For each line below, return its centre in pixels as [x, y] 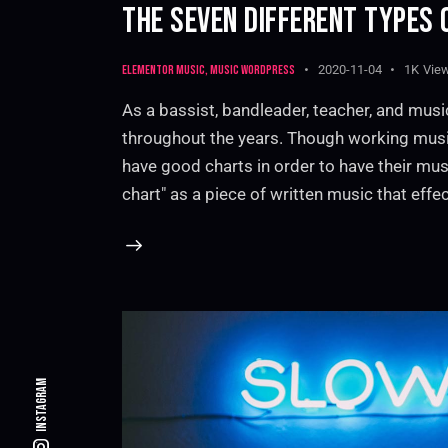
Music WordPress [252, 69]
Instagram [41, 405]
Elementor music [163, 69]
